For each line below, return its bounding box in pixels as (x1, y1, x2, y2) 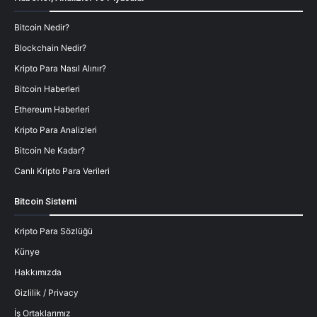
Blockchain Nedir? (14, 42, 86, 54)
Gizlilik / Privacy (14, 287, 79, 299)
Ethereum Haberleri (14, 104, 90, 115)
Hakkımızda (14, 267, 62, 278)
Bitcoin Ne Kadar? (14, 145, 85, 156)
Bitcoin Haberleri (14, 83, 80, 95)
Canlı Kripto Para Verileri (14, 166, 110, 177)
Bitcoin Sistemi (14, 196, 76, 207)
